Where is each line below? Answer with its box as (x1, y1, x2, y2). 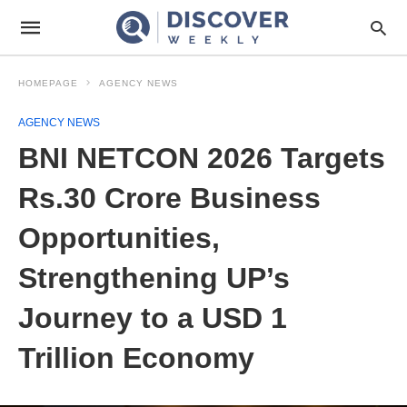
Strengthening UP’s (18, 262, 290, 294)
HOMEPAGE (18, 78, 78, 88)
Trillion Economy (18, 342, 254, 374)
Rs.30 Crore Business (18, 182, 321, 214)
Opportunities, (18, 222, 220, 254)
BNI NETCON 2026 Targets (18, 142, 385, 174)
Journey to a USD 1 (18, 302, 287, 334)
